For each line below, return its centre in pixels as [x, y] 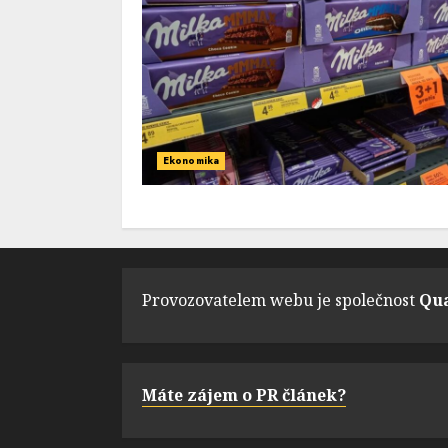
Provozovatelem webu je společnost [280, 300]
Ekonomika [191, 160]
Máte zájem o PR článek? [244, 395]
